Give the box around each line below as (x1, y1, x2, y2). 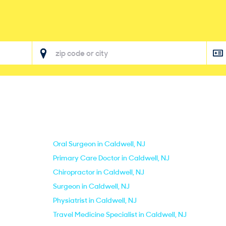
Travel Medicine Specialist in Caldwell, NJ (53, 210, 187, 219)
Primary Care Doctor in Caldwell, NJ (53, 153, 169, 162)
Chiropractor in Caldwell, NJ (53, 167, 144, 177)
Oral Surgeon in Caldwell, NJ (53, 139, 145, 148)
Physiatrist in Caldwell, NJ (53, 196, 137, 205)
